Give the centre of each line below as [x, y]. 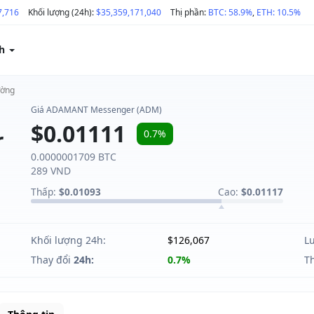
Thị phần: [189, 12]
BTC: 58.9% [230, 12]
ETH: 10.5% [279, 12]
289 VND [51, 171]
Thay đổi [52, 260]
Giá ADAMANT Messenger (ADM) [96, 110]
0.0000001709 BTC [74, 157]
